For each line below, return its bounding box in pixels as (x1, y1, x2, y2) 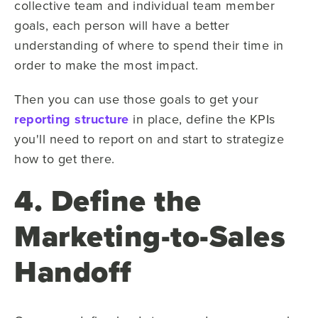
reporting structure (14, 109, 129, 128)
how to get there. (14, 149, 119, 168)
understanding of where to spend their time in (14, 35, 284, 54)
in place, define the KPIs (128, 109, 275, 128)
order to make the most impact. (14, 55, 202, 74)
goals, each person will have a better (14, 16, 230, 34)
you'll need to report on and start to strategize (14, 129, 284, 148)
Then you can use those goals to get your (14, 89, 258, 108)
